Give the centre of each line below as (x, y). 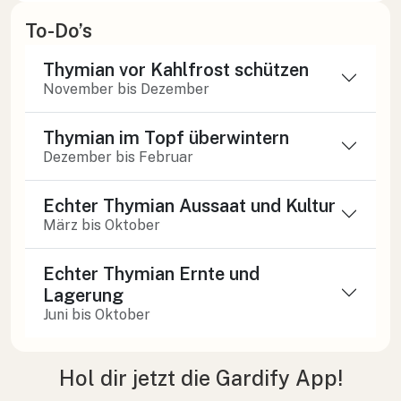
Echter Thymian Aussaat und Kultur (189, 205)
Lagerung (83, 295)
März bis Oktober (102, 225)
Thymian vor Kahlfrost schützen (176, 69)
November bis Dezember (126, 89)
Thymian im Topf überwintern (166, 137)
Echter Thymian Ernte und (151, 273)
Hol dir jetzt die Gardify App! (200, 378)
